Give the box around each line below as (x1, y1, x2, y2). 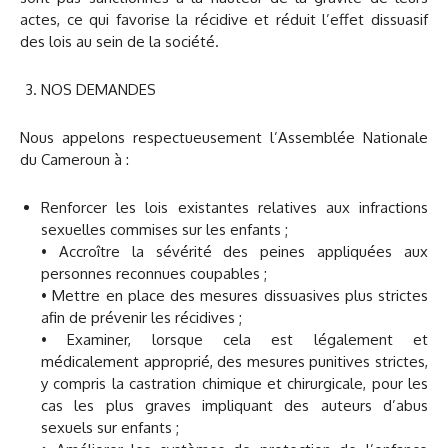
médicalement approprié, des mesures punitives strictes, (41, 351, 428, 371)
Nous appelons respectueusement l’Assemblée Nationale (20, 127, 428, 147)
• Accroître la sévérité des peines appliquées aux (41, 241, 428, 261)
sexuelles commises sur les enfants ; (41, 219, 288, 239)
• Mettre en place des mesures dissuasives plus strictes (41, 285, 428, 305)
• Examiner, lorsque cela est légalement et (41, 329, 428, 349)
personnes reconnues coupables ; (41, 263, 267, 283)
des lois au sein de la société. (20, 31, 219, 51)
